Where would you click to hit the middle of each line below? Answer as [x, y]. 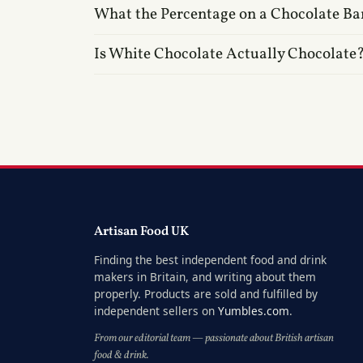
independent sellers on [156, 310]
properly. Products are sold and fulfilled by [206, 293]
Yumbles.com [254, 310]
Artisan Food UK [141, 231]
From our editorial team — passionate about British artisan [214, 339]
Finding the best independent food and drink [210, 259]
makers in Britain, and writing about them [205, 276]
